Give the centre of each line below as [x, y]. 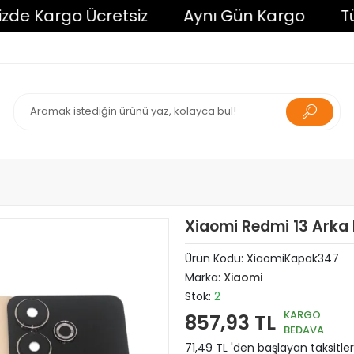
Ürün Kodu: [215, 258]
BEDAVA [303, 330]
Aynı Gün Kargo [204, 16]
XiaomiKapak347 [292, 258]
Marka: [204, 277]
